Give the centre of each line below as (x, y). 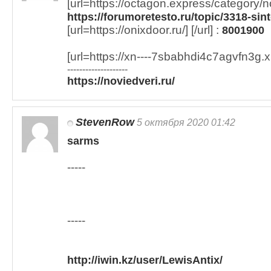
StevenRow (105, 122)
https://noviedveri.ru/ (121, 81)
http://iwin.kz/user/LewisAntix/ (145, 260)
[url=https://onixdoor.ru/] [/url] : (145, 30)
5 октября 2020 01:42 (185, 122)
